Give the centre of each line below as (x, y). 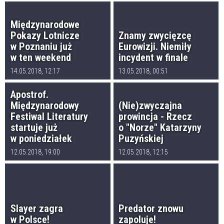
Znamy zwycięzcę (155, 35)
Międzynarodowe (45, 24)
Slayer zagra (36, 208)
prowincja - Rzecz (155, 116)
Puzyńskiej (141, 138)
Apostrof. (29, 94)
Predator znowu (151, 208)
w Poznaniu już (41, 46)
